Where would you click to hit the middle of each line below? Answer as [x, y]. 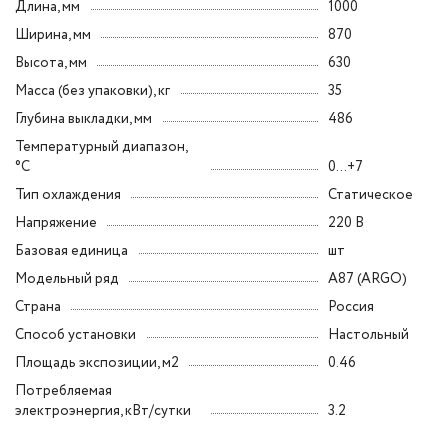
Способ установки [75, 335]
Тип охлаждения [68, 195]
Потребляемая [63, 391]
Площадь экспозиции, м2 [97, 363]
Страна [38, 307]
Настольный [368, 335]
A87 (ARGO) [367, 279]
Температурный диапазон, [101, 147]
